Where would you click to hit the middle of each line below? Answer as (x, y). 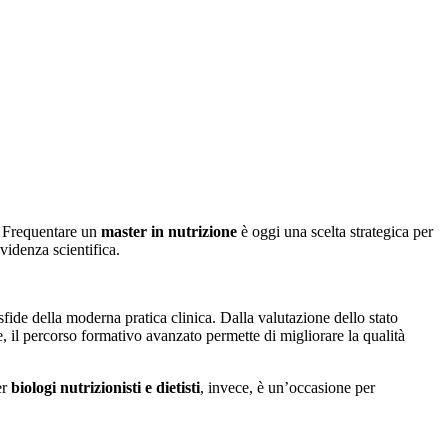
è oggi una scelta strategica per (335, 231)
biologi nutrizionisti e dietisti (105, 387)
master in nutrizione (169, 231)
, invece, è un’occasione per (287, 387)
